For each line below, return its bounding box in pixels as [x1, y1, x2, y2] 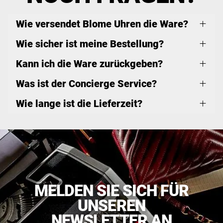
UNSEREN [78, 196, 145, 215]
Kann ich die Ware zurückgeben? [16, 57, 163, 70]
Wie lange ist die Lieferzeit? [16, 97, 142, 110]
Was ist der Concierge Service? [16, 77, 157, 90]
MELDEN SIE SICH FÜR [34, 181, 189, 200]
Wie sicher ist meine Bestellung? [16, 37, 164, 50]
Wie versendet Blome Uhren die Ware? [16, 17, 188, 30]
